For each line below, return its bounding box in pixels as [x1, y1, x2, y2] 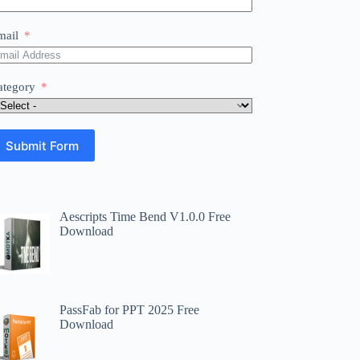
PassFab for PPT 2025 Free [59, 302, 200, 317]
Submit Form [6, 137, 80, 153]
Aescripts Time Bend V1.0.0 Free [59, 210, 231, 223]
